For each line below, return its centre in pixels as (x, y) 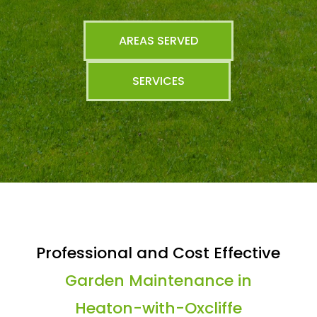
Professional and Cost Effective (158, 253)
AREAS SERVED (158, 41)
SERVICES (158, 81)
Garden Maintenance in (158, 281)
